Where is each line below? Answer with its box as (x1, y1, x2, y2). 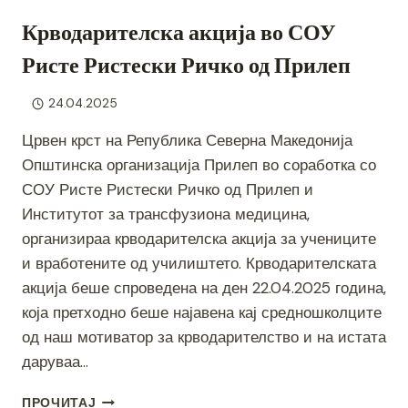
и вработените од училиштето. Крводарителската (22, 253, 376, 274)
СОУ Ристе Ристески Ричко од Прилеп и (22, 179, 313, 200)
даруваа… (22, 352, 88, 372)
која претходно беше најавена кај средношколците (22, 302, 382, 323)
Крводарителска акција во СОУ (22, 16, 336, 47)
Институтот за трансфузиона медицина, (22, 204, 310, 225)
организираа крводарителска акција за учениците (22, 229, 376, 250)
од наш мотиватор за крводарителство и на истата (22, 327, 386, 348)
